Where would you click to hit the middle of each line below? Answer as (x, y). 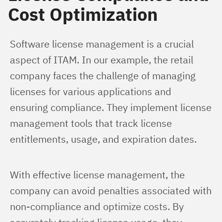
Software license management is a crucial (103, 44)
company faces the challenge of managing (104, 76)
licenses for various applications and (92, 91)
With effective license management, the (99, 175)
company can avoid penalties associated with (112, 191)
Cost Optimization (83, 14)
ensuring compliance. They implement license (112, 107)
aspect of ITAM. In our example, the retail (103, 60)
